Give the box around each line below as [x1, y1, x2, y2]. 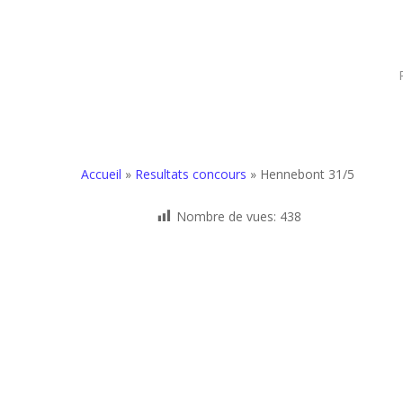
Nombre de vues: [176, 208, 276, 225]
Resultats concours [135, 166, 246, 183]
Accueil [81, 166, 121, 183]
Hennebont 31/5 [260, 166, 354, 183]
